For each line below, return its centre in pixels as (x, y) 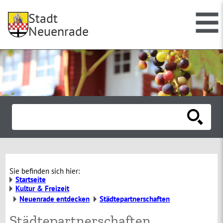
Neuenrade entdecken (55, 199)
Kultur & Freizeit (43, 189)
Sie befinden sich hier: (45, 171)
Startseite (31, 180)
